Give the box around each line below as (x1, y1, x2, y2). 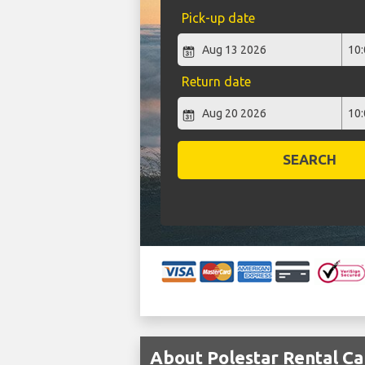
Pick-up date (181, 11, 255, 26)
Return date (181, 74, 251, 90)
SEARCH (283, 152, 337, 168)
